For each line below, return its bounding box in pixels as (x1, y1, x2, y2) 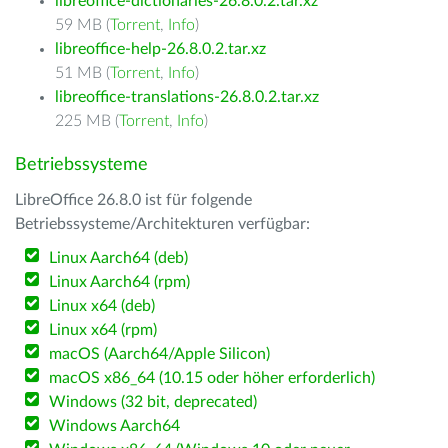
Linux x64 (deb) (49, 298, 156, 314)
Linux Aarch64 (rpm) (49, 274, 191, 290)
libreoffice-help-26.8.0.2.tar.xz (55, 41, 266, 57)
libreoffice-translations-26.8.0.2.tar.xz (55, 89, 319, 105)
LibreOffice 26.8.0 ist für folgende (15, 192, 252, 208)
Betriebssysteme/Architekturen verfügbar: (15, 216, 310, 232)
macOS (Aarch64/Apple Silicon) (49, 346, 271, 362)
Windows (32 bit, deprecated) (49, 394, 258, 410)
